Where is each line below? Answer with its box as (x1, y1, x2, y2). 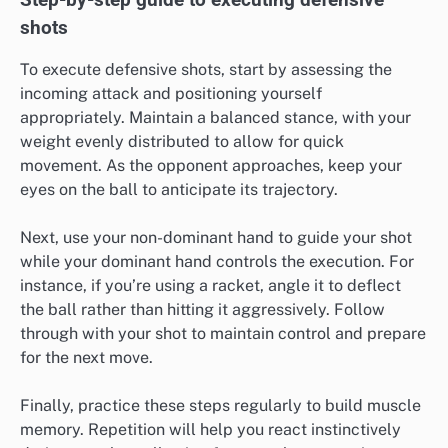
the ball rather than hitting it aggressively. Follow (20, 299, 385, 319)
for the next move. (20, 347, 153, 367)
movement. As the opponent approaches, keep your (20, 155, 402, 175)
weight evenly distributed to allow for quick (20, 131, 344, 151)
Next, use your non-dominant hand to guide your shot (20, 227, 412, 247)
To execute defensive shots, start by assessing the (20, 59, 392, 79)
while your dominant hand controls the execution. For (20, 251, 414, 271)
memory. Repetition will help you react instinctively (20, 420, 401, 440)
